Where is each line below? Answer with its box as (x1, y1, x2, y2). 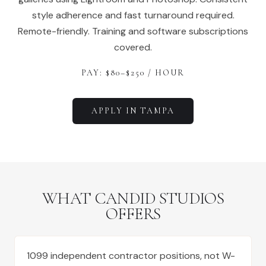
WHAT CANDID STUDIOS (42, 188, 224, 208)
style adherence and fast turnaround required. (31, 9, 235, 21)
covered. (114, 41, 152, 53)
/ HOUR (145, 68, 185, 78)
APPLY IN (91, 106, 140, 116)
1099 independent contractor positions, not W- (27, 249, 235, 262)
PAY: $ (81, 68, 110, 78)
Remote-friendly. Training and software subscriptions (18, 25, 248, 37)
